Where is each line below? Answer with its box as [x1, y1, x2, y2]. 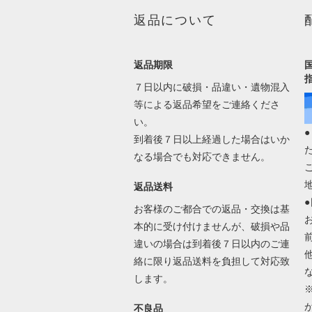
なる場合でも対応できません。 [133, 150, 273, 162]
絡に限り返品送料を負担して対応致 [133, 255, 290, 267]
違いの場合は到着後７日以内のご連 [133, 237, 290, 249]
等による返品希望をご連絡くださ [133, 98, 280, 110]
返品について [133, 13, 217, 27]
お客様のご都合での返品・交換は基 [133, 203, 290, 214]
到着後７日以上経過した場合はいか [133, 133, 290, 145]
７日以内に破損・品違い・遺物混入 [133, 81, 290, 93]
